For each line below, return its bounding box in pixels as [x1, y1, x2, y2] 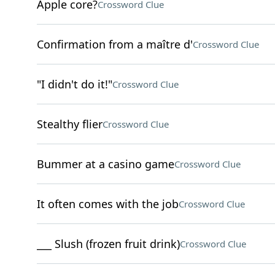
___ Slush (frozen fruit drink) [36, 236, 180, 251]
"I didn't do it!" [36, 77, 112, 91]
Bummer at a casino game [36, 157, 174, 171]
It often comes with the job [36, 196, 179, 211]
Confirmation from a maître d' [36, 37, 193, 52]
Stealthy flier [36, 117, 103, 131]
